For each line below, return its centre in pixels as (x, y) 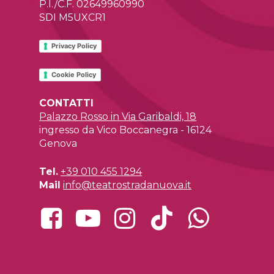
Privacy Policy (74, 46)
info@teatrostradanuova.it (128, 185)
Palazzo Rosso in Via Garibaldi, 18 (118, 116)
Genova (58, 143)
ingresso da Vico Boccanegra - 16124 (126, 130)
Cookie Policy (74, 74)
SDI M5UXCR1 (73, 18)
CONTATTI (67, 103)
